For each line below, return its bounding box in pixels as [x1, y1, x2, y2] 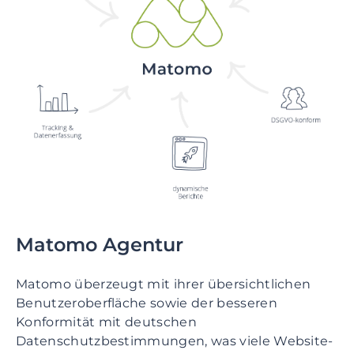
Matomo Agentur [16, 233, 183, 257]
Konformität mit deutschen [16, 314, 198, 330]
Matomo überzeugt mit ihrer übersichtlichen [16, 277, 311, 292]
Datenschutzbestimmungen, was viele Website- [16, 333, 333, 349]
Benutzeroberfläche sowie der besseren [16, 296, 277, 311]
